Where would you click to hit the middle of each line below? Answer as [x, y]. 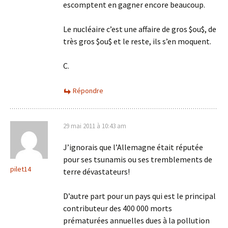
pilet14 [21, 169]
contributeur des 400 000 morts [118, 208]
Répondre [88, 91]
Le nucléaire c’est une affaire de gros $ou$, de [140, 29]
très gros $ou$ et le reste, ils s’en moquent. [137, 41]
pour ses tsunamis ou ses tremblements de [138, 159]
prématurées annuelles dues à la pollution [136, 220]
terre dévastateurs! [96, 172]
